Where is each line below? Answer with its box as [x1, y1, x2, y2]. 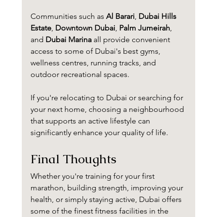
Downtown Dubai [55, 23, 115, 33]
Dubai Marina [45, 35, 92, 45]
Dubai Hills [138, 12, 178, 21]
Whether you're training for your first [30, 171, 156, 181]
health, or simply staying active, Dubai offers [30, 195, 184, 204]
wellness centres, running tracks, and [30, 58, 158, 68]
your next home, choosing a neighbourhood [30, 105, 186, 114]
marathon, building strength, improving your [30, 183, 185, 193]
